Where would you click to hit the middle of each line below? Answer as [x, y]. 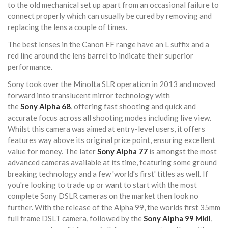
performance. [31, 67]
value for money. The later [52, 151]
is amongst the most [182, 151]
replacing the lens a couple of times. [67, 27]
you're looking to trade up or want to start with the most [102, 185]
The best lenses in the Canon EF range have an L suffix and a [108, 45]
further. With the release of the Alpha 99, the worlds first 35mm [114, 207]
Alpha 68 [55, 107]
